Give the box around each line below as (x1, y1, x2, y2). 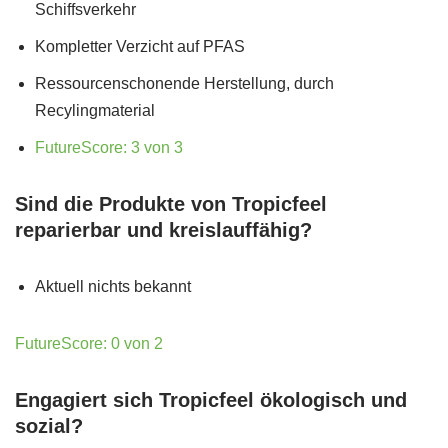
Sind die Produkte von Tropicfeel (15, 193, 327, 215)
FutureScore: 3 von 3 (35, 139, 183, 156)
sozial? (15, 415, 83, 437)
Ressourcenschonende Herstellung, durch (35, 75, 334, 92)
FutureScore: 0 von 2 (15, 335, 163, 352)
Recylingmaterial (35, 102, 155, 119)
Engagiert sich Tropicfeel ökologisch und (15, 389, 407, 411)
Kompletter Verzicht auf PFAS (35, 38, 245, 55)
